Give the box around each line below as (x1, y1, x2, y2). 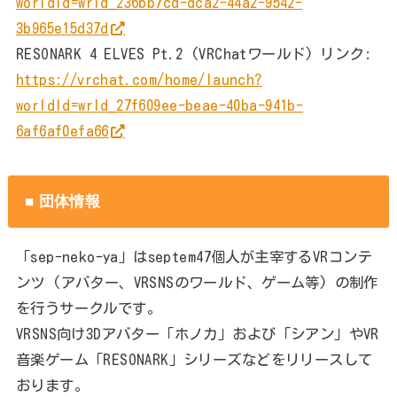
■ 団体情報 (25, 192, 101, 211)
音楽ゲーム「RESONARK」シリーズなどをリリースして (15, 351, 373, 367)
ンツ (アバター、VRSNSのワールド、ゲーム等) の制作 (15, 274, 378, 290)
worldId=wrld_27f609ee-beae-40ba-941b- (15, 97, 304, 113)
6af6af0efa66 (15, 122, 109, 138)
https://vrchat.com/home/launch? (15, 71, 262, 87)
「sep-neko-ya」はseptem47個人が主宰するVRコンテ (15, 248, 372, 264)
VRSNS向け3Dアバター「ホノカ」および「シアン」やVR (15, 325, 379, 341)
